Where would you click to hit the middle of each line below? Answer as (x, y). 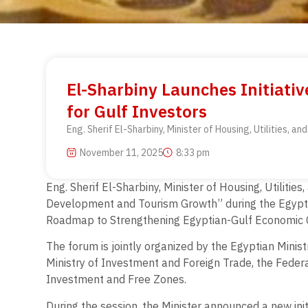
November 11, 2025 (122, 152)
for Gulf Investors (137, 112)
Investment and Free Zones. (117, 279)
